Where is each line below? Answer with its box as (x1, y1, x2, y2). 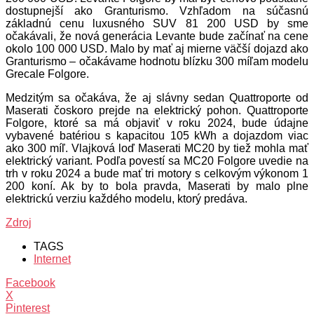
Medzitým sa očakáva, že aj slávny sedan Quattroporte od (6, 91, 308, 104)
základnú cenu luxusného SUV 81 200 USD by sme (6, 17, 308, 29)
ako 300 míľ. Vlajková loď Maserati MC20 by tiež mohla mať (6, 142, 308, 154)
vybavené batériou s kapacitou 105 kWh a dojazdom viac (6, 129, 308, 142)
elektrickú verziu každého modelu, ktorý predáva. (6, 192, 247, 205)
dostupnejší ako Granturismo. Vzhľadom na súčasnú (6, 4, 308, 17)
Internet (34, 252, 71, 265)
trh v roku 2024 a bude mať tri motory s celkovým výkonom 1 (6, 167, 308, 179)
